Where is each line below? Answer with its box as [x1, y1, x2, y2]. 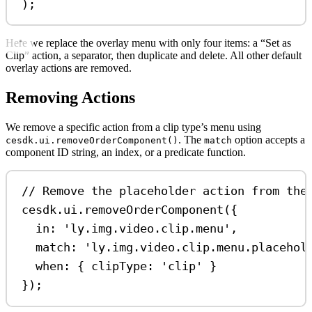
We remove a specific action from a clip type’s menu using [6, 120, 261, 133]
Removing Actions [6, 88, 135, 107]
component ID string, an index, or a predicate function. [6, 146, 246, 158]
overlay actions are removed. [6, 62, 132, 75]
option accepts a [232, 133, 305, 146]
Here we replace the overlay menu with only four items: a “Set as [6, 37, 291, 49]
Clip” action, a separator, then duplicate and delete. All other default [6, 49, 302, 62]
